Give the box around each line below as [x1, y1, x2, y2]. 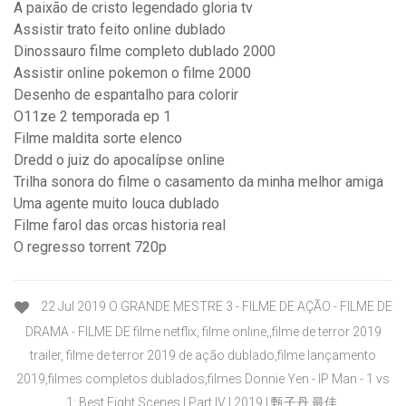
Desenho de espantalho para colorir [14, 86, 238, 104]
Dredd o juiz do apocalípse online [14, 151, 225, 169]
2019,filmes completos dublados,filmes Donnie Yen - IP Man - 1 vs [16, 371, 390, 386]
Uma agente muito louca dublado [14, 195, 219, 213]
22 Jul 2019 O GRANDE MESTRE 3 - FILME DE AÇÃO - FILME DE [37, 299, 392, 314]
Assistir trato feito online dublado [14, 21, 226, 39]
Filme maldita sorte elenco [14, 130, 182, 148]
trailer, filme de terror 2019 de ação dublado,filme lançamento [30, 347, 376, 362]
